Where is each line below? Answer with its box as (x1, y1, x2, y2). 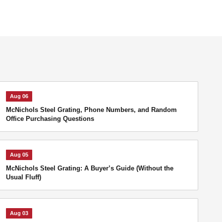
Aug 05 (9, 152, 28, 158)
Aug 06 (9, 93, 28, 99)
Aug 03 (9, 210, 28, 216)
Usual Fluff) (5, 173, 41, 181)
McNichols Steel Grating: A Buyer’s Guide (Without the (5, 165, 173, 172)
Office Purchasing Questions (5, 115, 94, 122)
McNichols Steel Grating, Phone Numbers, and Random (5, 106, 177, 113)
